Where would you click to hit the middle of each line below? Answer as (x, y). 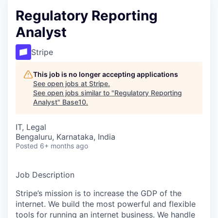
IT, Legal (31, 127)
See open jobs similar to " (74, 93)
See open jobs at (61, 83)
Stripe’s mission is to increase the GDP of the (99, 193)
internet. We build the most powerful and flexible (106, 204)
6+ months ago (64, 146)
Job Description (45, 175)
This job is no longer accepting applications (106, 74)
